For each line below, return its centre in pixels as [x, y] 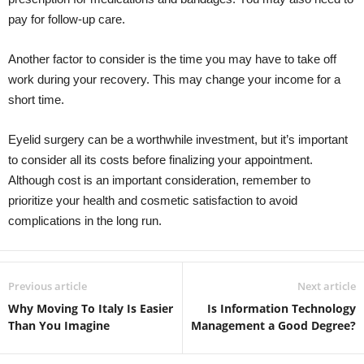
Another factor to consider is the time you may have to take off [172, 59]
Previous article [48, 286]
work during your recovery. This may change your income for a [174, 80]
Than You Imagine [59, 326]
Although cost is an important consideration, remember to [159, 180]
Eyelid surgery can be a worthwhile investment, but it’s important [178, 140]
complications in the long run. [85, 221]
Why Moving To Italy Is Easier [91, 309]
